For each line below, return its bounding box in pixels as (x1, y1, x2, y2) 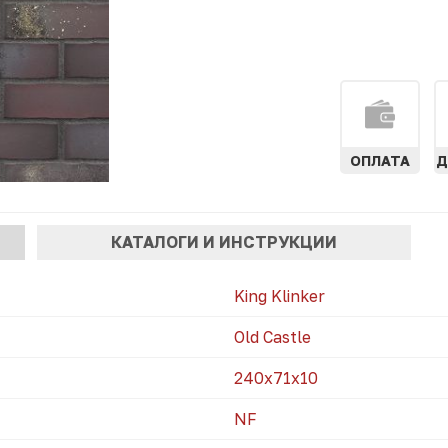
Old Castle (234, 327, 311, 348)
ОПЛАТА (350, 152, 410, 169)
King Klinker (234, 286, 325, 307)
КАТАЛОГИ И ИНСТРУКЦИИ (110, 231, 337, 252)
